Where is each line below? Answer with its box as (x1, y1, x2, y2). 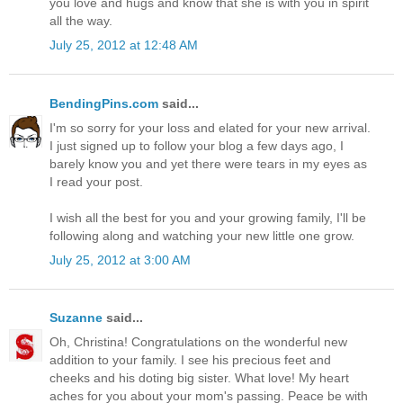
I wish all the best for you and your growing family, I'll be (49, 210, 366, 225)
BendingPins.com (49, 95, 158, 111)
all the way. (49, 13, 112, 29)
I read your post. (49, 174, 143, 189)
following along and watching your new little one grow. (49, 228, 354, 243)
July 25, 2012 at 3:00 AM (49, 253, 191, 268)
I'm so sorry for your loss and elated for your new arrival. (49, 120, 371, 135)
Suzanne (49, 310, 103, 326)
